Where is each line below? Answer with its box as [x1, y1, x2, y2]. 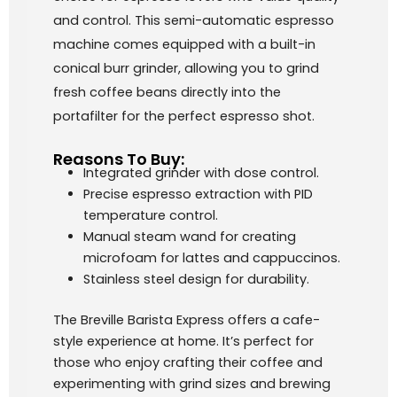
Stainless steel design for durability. [82, 270, 309, 288]
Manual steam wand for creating [82, 228, 296, 245]
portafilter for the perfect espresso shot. [53, 107, 315, 126]
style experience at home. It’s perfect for [53, 331, 314, 350]
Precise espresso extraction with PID [82, 185, 313, 203]
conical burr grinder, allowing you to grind [53, 59, 319, 78]
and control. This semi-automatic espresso [53, 12, 334, 30]
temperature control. [82, 206, 218, 224]
